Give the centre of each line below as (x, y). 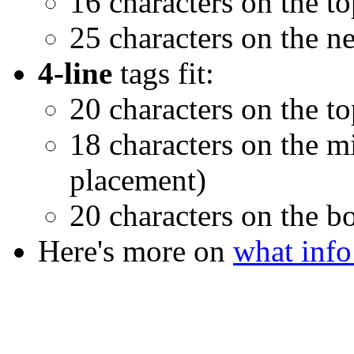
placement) (138, 180)
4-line (75, 73)
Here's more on (136, 251)
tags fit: (163, 73)
